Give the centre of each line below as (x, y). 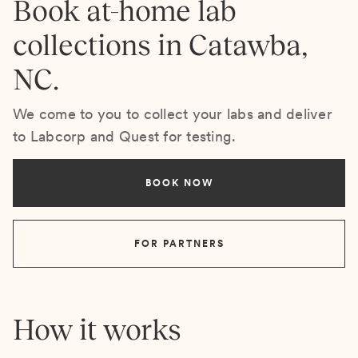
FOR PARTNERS (179, 244)
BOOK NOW (179, 183)
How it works (97, 330)
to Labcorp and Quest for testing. (125, 136)
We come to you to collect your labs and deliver (173, 114)
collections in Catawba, (161, 45)
